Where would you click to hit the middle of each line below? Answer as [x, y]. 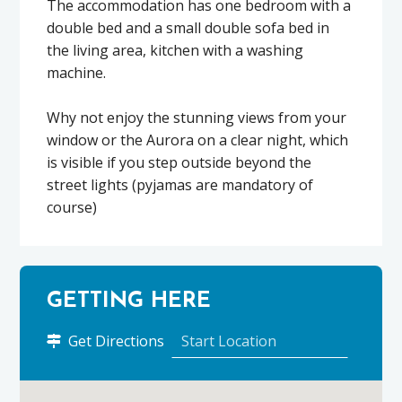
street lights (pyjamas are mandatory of [180, 184]
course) [72, 207]
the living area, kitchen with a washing [175, 50]
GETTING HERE [129, 302]
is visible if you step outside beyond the [179, 162]
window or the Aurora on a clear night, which [198, 140]
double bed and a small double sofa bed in [188, 27]
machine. [77, 72]
